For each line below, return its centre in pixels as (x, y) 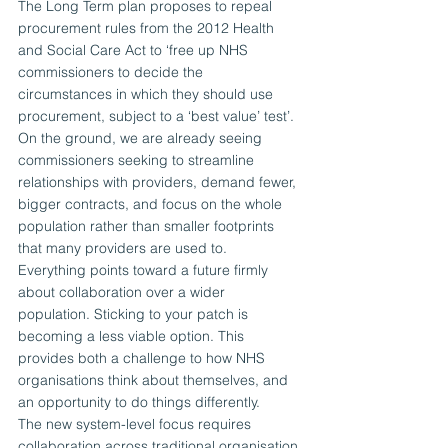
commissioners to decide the (112, 72)
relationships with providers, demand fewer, (159, 182)
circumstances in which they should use (147, 94)
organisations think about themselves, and (155, 380)
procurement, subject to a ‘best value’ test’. (156, 116)
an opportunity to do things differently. (139, 402)
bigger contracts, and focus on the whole (152, 204)
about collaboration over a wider (123, 292)
